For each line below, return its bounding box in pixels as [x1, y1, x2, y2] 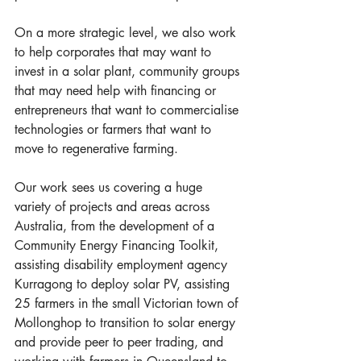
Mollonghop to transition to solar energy [15, 314, 239, 331]
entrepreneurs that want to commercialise [15, 102, 243, 118]
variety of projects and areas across [15, 198, 214, 215]
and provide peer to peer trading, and [15, 334, 227, 351]
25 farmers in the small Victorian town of [15, 295, 242, 312]
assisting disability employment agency [15, 256, 231, 273]
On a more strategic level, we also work [15, 24, 240, 41]
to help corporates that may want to [15, 44, 215, 60]
